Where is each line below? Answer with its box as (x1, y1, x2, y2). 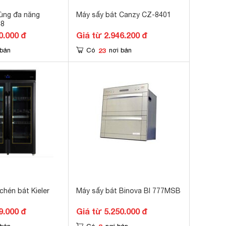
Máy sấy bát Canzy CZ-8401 (76, 11, 171, 19)
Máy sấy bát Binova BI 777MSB (76, 187, 181, 195)
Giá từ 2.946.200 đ (76, 30, 147, 40)
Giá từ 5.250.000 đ (76, 206, 147, 216)
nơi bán (109, 46, 132, 54)
